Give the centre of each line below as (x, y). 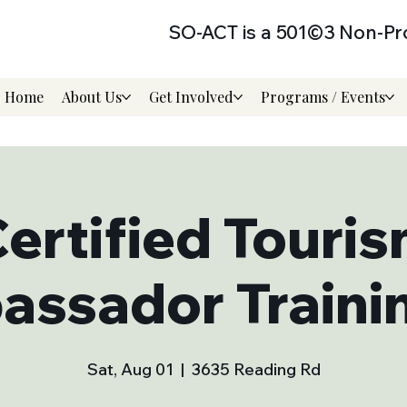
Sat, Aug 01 (130, 369)
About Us (91, 96)
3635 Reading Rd (256, 369)
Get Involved (191, 96)
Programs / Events (323, 96)
